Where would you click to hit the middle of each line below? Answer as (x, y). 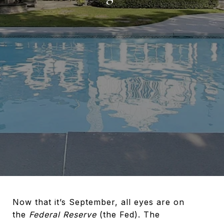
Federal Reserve (64, 214)
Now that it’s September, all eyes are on (98, 202)
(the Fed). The (130, 214)
